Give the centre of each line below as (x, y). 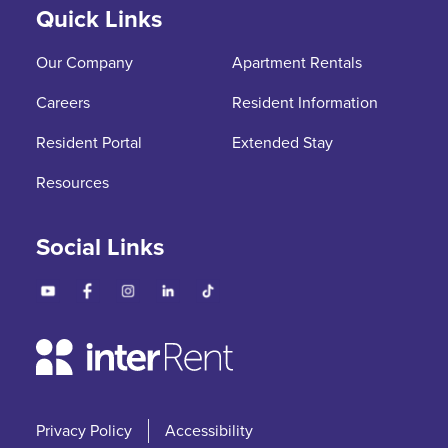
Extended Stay (282, 142)
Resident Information (305, 102)
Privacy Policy (84, 430)
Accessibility (209, 430)
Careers (63, 102)
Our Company (84, 62)
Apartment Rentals (297, 62)
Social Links (100, 247)
